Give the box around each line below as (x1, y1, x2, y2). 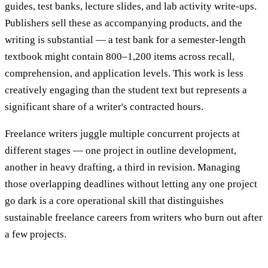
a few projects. (5, 229, 66, 240)
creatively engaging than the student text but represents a (5, 84, 247, 96)
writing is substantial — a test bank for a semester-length (5, 34, 246, 46)
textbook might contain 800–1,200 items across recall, (5, 51, 234, 63)
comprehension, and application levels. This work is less (5, 68, 243, 80)
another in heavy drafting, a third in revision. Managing (5, 162, 240, 173)
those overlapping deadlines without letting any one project (5, 178, 257, 190)
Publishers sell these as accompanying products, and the (5, 17, 242, 29)
